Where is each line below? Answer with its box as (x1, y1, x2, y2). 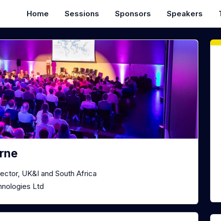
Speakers (167, 9, 203, 18)
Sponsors (115, 9, 151, 18)
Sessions (65, 9, 99, 18)
